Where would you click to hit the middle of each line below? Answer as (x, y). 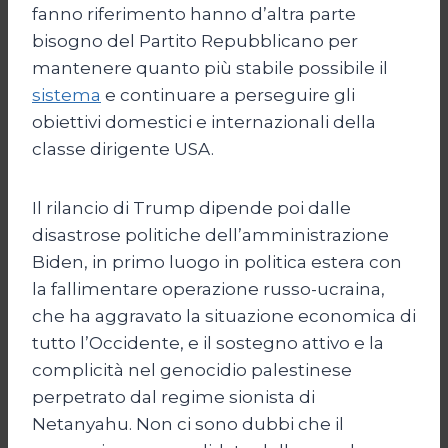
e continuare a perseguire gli (228, 94)
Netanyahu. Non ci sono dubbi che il (188, 423)
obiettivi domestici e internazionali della (204, 121)
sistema (66, 94)
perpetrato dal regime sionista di (173, 396)
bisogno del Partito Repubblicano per (195, 40)
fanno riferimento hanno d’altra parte (194, 13)
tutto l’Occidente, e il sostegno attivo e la (208, 342)
